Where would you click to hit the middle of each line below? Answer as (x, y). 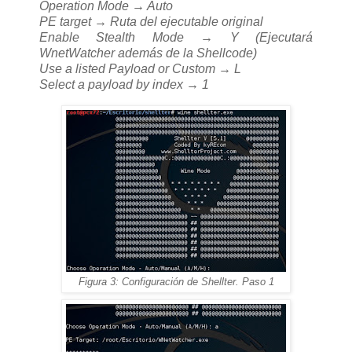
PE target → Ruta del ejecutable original (151, 22)
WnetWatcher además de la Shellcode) (148, 53)
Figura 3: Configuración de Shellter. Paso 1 (176, 282)
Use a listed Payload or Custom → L (140, 69)
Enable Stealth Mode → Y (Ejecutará (176, 38)
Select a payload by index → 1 (124, 85)
